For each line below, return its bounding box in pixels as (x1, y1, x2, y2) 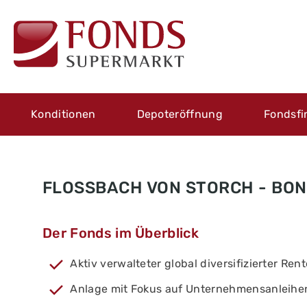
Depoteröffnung (136, 108, 223, 121)
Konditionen (31, 108, 96, 121)
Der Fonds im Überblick (42, 225, 199, 242)
